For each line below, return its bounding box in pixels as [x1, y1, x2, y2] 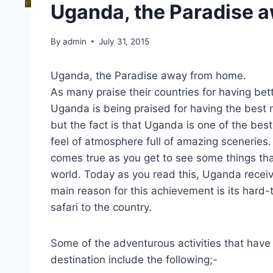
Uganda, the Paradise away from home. [51, 69, 246, 82]
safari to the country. [51, 200, 152, 213]
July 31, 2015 [99, 36, 150, 46]
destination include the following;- [51, 253, 218, 266]
